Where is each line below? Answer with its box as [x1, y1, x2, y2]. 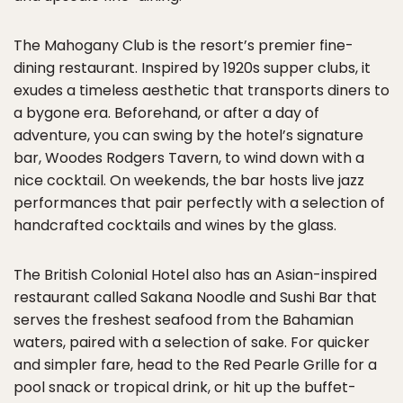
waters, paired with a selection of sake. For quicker [13, 331, 370, 353]
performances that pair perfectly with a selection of [13, 192, 385, 213]
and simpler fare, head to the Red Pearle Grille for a [13, 354, 377, 375]
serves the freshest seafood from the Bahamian [13, 309, 354, 330]
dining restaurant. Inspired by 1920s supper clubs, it [13, 57, 371, 78]
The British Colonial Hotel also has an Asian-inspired [13, 264, 377, 285]
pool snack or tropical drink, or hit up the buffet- [13, 376, 356, 398]
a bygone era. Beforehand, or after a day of [13, 102, 319, 123]
